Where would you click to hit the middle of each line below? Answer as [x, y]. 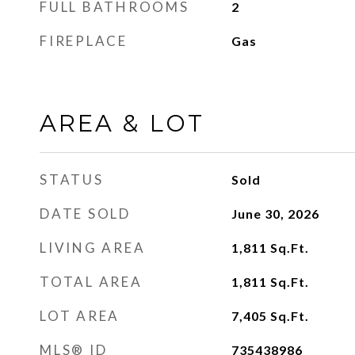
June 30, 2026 [275, 214]
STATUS [72, 179]
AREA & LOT [122, 123]
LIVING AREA [93, 248]
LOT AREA [80, 316]
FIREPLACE [84, 41]
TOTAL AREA [91, 282]
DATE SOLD [85, 214]
